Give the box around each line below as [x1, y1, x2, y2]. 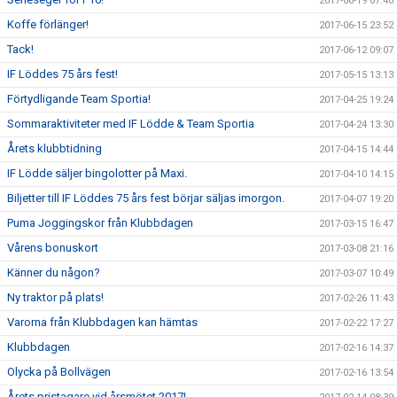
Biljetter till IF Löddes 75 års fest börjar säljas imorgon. [7, 191, 284, 205]
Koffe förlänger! [7, 18, 89, 31]
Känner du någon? [7, 266, 100, 279]
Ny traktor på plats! [7, 291, 104, 304]
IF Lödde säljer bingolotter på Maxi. [7, 167, 187, 180]
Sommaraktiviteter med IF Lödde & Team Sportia [7, 117, 254, 130]
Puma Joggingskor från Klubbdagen [7, 216, 193, 230]
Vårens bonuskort [7, 241, 98, 254]
